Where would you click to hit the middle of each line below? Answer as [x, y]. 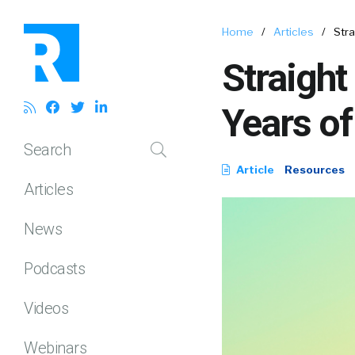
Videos [46, 308]
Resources [315, 170]
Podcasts [54, 268]
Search [47, 149]
